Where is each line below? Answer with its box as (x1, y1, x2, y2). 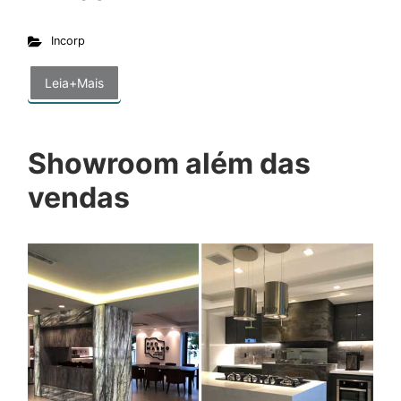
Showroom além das (28, 146, 311, 182)
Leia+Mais (45, 75, 104, 91)
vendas (28, 180, 130, 216)
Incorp (50, 34, 85, 48)
